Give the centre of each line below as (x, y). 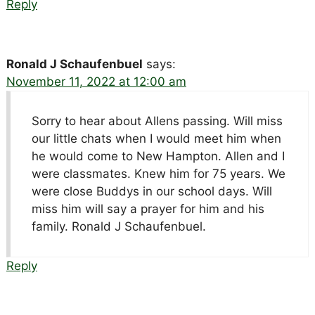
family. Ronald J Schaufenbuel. (118, 226)
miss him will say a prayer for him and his (148, 208)
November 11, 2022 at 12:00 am (96, 81)
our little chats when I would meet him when (156, 138)
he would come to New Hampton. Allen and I (158, 156)
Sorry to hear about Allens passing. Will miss (157, 121)
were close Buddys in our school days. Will (152, 191)
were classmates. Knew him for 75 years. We (158, 173)
